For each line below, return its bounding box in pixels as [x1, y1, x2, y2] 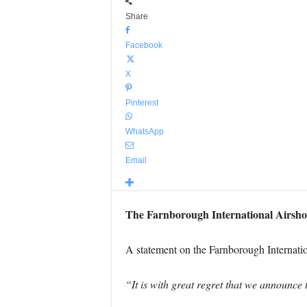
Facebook [125, 40, 162, 50]
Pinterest [125, 98, 158, 108]
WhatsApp [125, 127, 164, 136]
